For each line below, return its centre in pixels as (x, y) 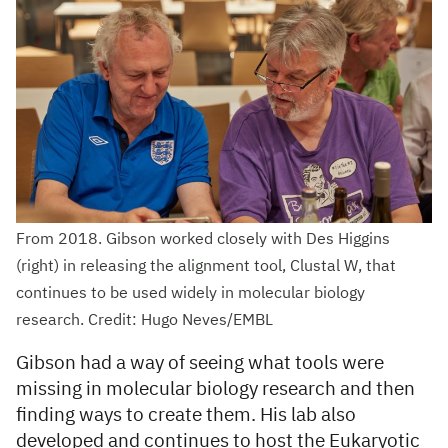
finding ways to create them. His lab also (186, 416)
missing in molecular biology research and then (215, 390)
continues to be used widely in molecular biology (190, 294)
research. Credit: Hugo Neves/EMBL (144, 321)
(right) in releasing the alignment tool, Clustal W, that (206, 267)
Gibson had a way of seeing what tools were (200, 364)
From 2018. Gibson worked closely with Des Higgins (203, 240)
